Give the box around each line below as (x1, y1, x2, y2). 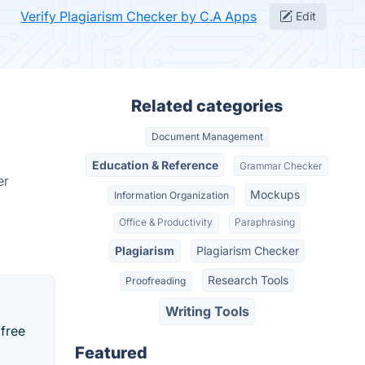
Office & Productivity (119, 216, 213, 229)
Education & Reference (91, 157, 218, 172)
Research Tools (207, 273, 288, 288)
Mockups (250, 187, 301, 201)
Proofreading (125, 275, 187, 288)
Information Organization (113, 188, 229, 201)
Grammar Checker (240, 159, 323, 172)
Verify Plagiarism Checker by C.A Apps (20, 8, 257, 24)
